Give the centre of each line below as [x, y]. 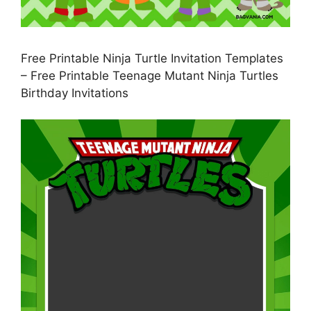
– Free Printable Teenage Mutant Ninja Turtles [150, 75]
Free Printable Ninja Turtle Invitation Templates [152, 58]
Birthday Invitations [75, 93]
